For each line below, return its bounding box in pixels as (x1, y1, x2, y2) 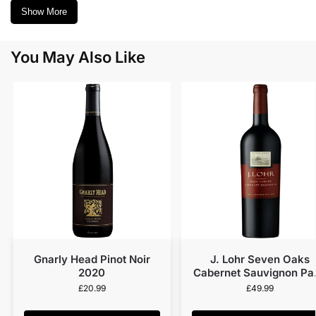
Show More (21, 6, 67, 18)
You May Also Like (11, 48, 146, 67)
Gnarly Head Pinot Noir (33, 253, 150, 267)
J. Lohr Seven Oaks (209, 253, 310, 267)
